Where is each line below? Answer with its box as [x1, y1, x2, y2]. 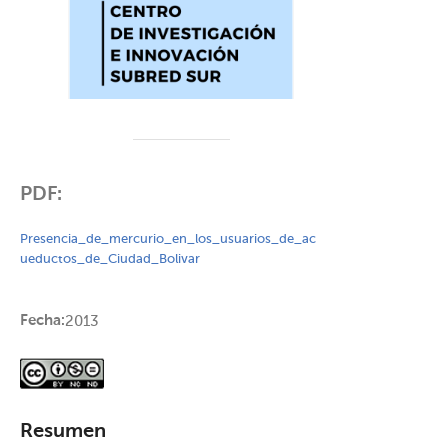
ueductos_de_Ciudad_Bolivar [20, 252, 200, 266]
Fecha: [20, 312, 65, 328]
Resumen [20, 421, 106, 442]
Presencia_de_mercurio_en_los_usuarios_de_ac [20, 232, 316, 246]
